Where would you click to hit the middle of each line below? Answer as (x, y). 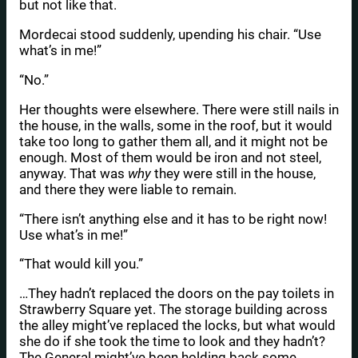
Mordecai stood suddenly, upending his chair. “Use (170, 35)
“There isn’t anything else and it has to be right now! (173, 219)
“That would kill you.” (81, 264)
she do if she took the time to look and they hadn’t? (172, 342)
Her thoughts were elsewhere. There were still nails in (179, 109)
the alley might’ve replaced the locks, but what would (177, 326)
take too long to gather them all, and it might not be (173, 141)
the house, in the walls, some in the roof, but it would (176, 125)
